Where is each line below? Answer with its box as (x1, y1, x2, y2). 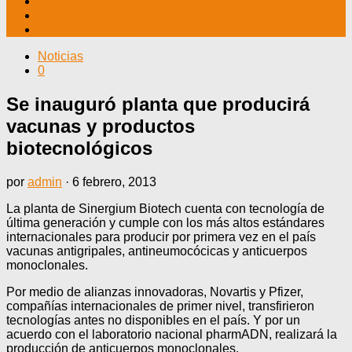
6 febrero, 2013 (72, 174, 156, 189)
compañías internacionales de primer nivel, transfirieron (6, 299, 314, 313)
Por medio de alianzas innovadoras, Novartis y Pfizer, (6, 284, 303, 299)
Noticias (38, 49, 83, 63)
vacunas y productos (6, 115, 195, 137)
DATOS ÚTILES (38, 9, 129, 22)
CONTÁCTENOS (38, 23, 136, 36)
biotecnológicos (6, 137, 152, 159)
